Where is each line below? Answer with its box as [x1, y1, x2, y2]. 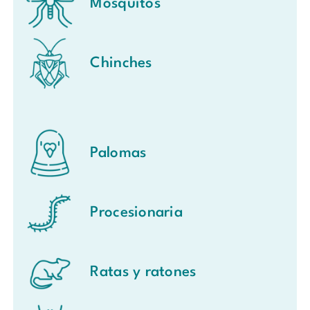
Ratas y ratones [90, 264, 197, 280]
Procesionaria [90, 206, 183, 221]
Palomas [90, 146, 147, 161]
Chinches [90, 55, 152, 71]
